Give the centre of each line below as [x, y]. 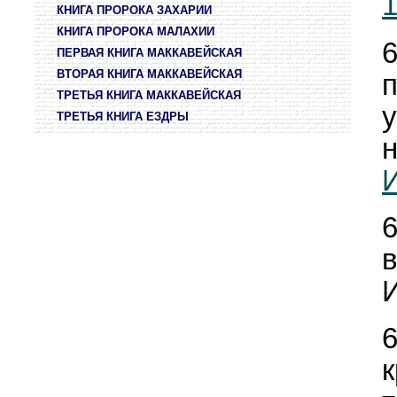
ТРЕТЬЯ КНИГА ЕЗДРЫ [123, 117]
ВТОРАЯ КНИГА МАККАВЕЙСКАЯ [149, 74]
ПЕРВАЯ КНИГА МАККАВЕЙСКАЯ [149, 53]
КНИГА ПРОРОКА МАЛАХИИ [136, 31]
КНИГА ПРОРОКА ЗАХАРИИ [134, 10]
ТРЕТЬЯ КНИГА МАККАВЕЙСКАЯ [149, 95]
